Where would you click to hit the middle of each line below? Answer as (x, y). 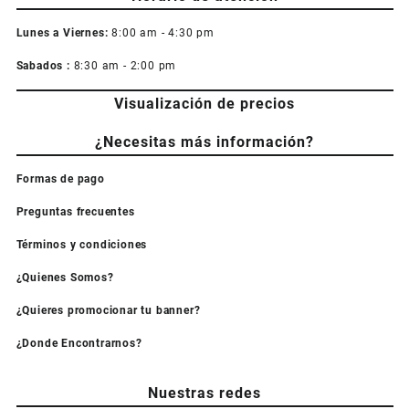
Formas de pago (60, 179)
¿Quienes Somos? (65, 278)
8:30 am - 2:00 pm (125, 66)
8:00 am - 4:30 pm (161, 33)
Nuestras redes (204, 393)
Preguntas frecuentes (75, 212)
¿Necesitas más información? (204, 142)
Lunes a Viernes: (62, 33)
